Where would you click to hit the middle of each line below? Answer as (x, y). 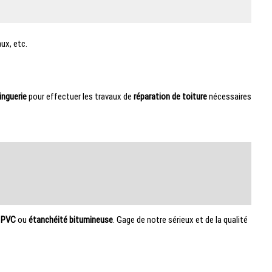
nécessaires (229, 96)
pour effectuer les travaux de (80, 96)
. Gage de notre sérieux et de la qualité (180, 219)
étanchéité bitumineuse (70, 219)
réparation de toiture (170, 96)
